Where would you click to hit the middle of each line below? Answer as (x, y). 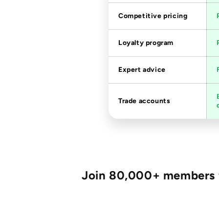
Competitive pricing (153, 17)
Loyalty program (146, 44)
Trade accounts (144, 102)
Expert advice (142, 70)
